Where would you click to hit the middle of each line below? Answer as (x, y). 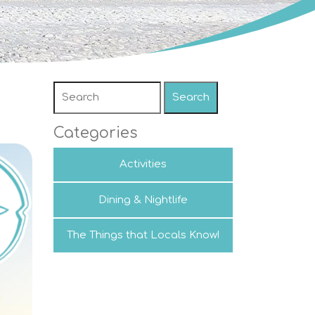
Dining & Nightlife (143, 200)
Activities (143, 165)
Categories (95, 133)
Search (191, 97)
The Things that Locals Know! (143, 235)
